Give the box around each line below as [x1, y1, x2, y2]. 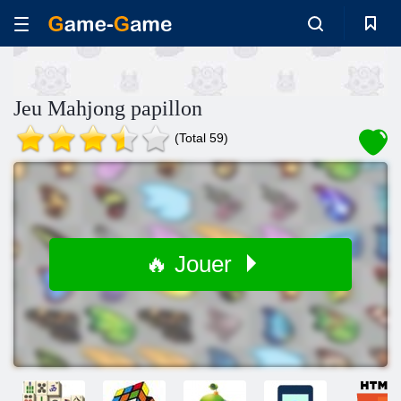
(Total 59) [175, 131, 228, 145]
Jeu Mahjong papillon [13, 97, 202, 120]
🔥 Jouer [145, 251, 238, 277]
